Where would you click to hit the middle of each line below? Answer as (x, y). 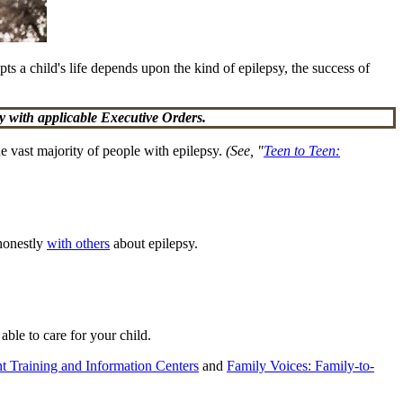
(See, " (245, 151)
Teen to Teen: (302, 151)
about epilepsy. (154, 243)
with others (78, 243)
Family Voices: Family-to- (300, 365)
